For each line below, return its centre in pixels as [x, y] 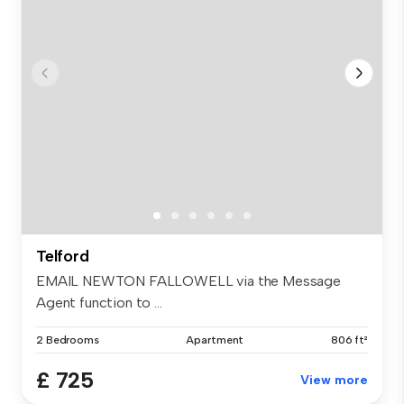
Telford [63, 256]
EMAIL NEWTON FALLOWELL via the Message [188, 280]
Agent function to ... [99, 302]
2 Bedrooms [68, 340]
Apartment [215, 340]
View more [334, 380]
